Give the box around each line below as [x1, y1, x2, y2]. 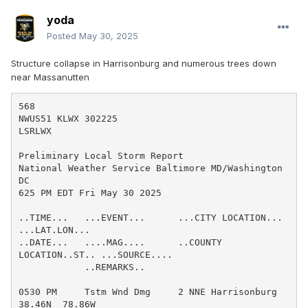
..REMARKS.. [18, 261, 85, 272]
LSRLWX [18, 125, 52, 136]
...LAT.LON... [18, 224, 90, 235]
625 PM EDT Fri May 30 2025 [18, 187, 162, 198]
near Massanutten [11, 71, 89, 83]
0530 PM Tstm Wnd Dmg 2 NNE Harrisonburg [18, 286, 277, 297]
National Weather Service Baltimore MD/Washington [18, 162, 283, 173]
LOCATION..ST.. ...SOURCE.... [18, 249, 173, 260]
